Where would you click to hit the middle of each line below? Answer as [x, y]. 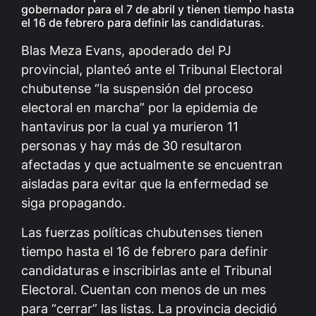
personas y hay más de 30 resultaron [132, 146]
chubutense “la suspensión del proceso [137, 89]
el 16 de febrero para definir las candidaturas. [143, 23]
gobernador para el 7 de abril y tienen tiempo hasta [158, 10]
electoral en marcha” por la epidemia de [139, 108]
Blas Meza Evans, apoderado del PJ [126, 51]
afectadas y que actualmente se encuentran [152, 165]
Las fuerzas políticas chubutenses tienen [142, 232]
